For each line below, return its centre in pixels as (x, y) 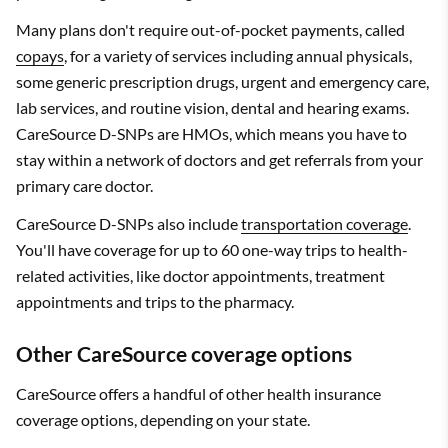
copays (40, 55)
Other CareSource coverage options (184, 353)
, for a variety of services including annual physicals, (238, 55)
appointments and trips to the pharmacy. (155, 301)
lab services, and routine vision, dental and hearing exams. (212, 107)
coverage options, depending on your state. (163, 419)
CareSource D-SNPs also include (128, 223)
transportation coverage (324, 223)
